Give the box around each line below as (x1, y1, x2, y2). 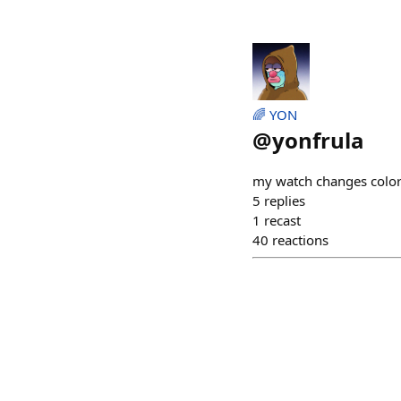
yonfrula (272, 125, 364, 155)
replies (264, 192, 305, 209)
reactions (272, 231, 328, 249)
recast (264, 211, 301, 229)
